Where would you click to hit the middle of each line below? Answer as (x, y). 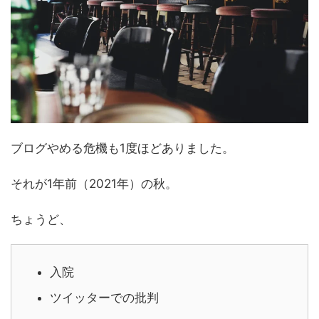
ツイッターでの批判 (104, 298)
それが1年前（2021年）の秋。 (94, 183)
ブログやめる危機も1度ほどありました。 (122, 148)
